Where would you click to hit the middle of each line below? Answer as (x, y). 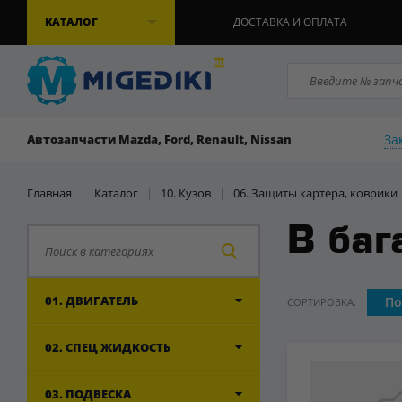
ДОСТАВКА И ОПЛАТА (290, 22)
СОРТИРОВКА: (322, 302)
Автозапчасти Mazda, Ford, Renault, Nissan (159, 139)
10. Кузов (186, 193)
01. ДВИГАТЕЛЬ (92, 301)
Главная (49, 193)
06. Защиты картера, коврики (315, 193)
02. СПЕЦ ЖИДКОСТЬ (108, 347)
